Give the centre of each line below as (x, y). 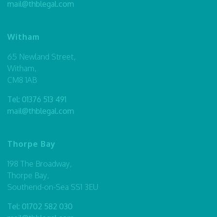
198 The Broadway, (39, 163)
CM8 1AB (22, 80)
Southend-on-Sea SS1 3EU (53, 187)
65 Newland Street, (41, 56)
